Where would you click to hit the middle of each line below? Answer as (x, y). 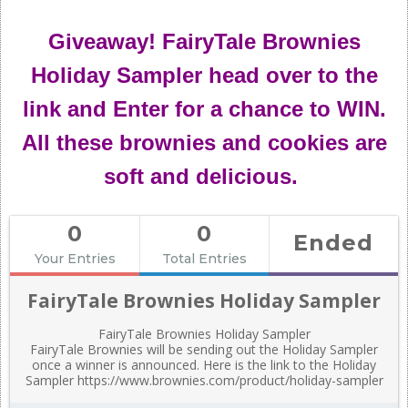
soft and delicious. (204, 176)
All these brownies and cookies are (204, 143)
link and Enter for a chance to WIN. (204, 109)
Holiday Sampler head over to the (204, 75)
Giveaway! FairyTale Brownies (204, 41)
